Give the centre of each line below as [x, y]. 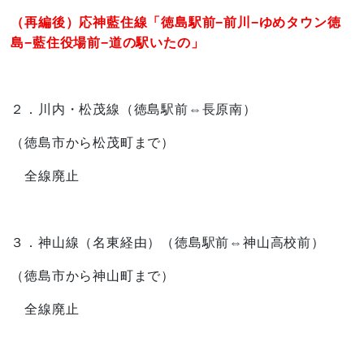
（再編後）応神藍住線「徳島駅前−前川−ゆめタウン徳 [176, 22]
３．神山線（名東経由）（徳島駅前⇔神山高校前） [168, 243]
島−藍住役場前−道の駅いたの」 [108, 43]
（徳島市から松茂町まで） [93, 143]
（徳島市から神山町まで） [93, 276]
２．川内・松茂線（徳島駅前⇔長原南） [134, 109]
